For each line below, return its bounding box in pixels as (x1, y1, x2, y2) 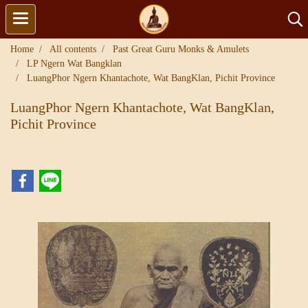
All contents (49, 44, 96, 54)
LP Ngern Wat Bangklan (27, 58, 122, 69)
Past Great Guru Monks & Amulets (113, 44, 249, 54)
